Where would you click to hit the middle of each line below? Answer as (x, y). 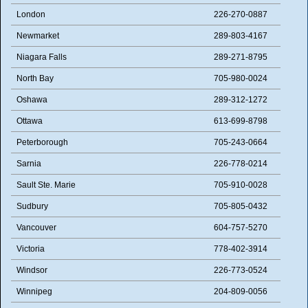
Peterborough (42, 142)
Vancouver (36, 227)
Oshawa (32, 99)
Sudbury (32, 206)
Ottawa (30, 121)
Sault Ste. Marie (46, 185)
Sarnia (29, 163)
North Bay (35, 78)
